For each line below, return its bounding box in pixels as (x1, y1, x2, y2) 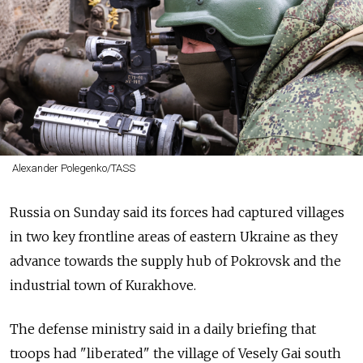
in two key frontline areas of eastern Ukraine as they (10, 228, 338, 245)
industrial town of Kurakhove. (10, 277, 196, 293)
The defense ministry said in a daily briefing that (10, 321, 316, 337)
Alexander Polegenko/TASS (11, 162, 135, 174)
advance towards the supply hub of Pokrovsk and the (10, 253, 341, 269)
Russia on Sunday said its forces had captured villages (10, 204, 344, 220)
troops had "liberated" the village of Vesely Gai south (10, 345, 341, 361)
